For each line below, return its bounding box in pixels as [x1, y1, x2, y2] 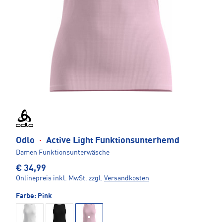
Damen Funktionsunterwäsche [16, 149, 110, 156]
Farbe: [16, 192, 38, 200]
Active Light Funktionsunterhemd [44, 136, 179, 145]
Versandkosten [104, 174, 149, 182]
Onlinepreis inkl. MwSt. [16, 174, 87, 182]
